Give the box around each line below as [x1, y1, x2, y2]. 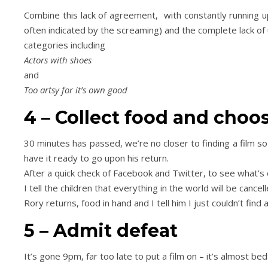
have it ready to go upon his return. [24, 152, 169, 164]
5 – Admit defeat [24, 220, 178, 242]
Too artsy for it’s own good [24, 84, 127, 96]
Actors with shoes [24, 54, 92, 66]
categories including [24, 39, 105, 51]
